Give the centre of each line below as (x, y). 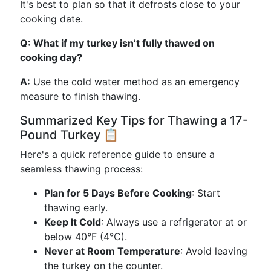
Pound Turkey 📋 (69, 135)
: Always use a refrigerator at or (174, 222)
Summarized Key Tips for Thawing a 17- (134, 120)
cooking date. (51, 19)
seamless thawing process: (81, 169)
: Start (206, 193)
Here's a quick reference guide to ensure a (117, 154)
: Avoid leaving (214, 251)
